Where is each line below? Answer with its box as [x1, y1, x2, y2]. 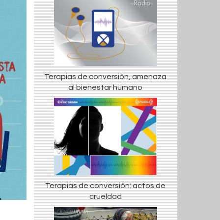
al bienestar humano [68, 83, 143, 92]
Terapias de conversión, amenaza [44, 73, 167, 81]
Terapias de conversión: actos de [45, 181, 166, 190]
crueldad [89, 192, 122, 200]
